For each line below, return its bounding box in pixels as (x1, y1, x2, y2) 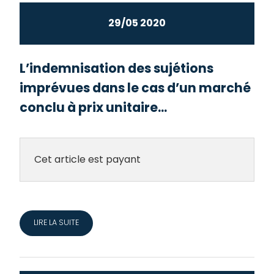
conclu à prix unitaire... (20, 98, 168, 117)
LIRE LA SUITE (33, 217, 79, 228)
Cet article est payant (34, 152, 141, 166)
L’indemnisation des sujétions (20, 59, 214, 78)
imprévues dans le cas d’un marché (20, 79, 251, 97)
